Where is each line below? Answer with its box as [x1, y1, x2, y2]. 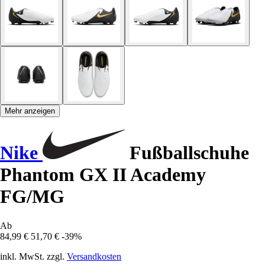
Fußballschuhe [125, 142, 249, 164]
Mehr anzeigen [5, 106, 55, 115]
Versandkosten [67, 251, 121, 261]
